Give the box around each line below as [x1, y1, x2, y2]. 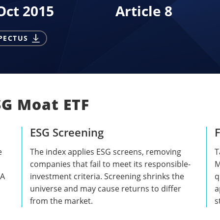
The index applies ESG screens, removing [30, 146, 182, 157]
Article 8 [115, 1, 172, 21]
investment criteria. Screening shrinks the [30, 170, 185, 182]
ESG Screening [30, 124, 104, 139]
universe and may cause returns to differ [30, 183, 182, 194]
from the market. [30, 195, 93, 206]
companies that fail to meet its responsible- [30, 158, 191, 169]
